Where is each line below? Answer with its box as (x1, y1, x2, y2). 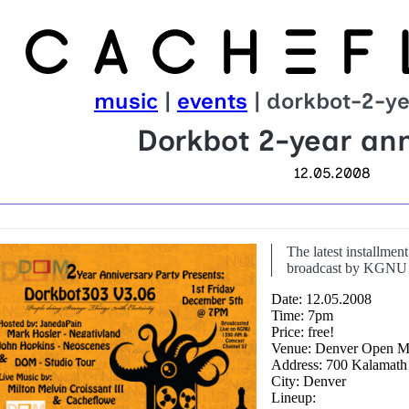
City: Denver (271, 373, 347, 390)
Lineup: (271, 390, 317, 406)
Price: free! (271, 324, 335, 341)
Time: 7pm (271, 308, 334, 324)
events (177, 88, 247, 115)
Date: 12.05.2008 (271, 291, 372, 308)
